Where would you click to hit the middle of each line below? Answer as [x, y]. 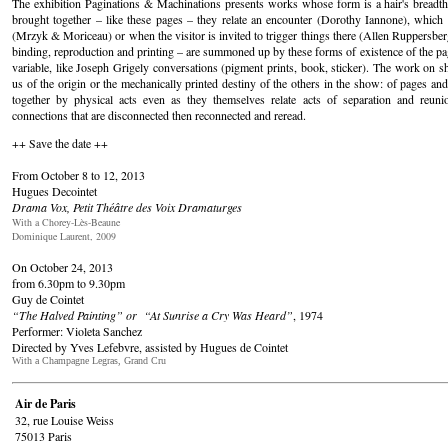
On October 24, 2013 [62, 267]
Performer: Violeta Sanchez [77, 331]
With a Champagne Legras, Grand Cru [89, 360]
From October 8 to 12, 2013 [78, 175]
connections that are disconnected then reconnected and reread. [159, 115]
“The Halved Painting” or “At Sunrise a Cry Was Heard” [152, 315]
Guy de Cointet [48, 299]
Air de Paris [45, 403]
